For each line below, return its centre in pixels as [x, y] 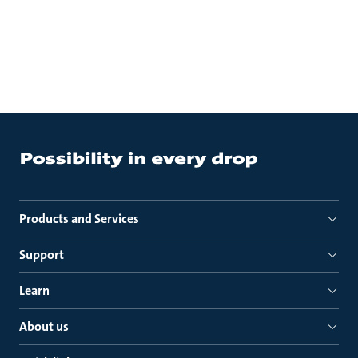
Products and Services [79, 219]
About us [44, 326]
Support [42, 255]
